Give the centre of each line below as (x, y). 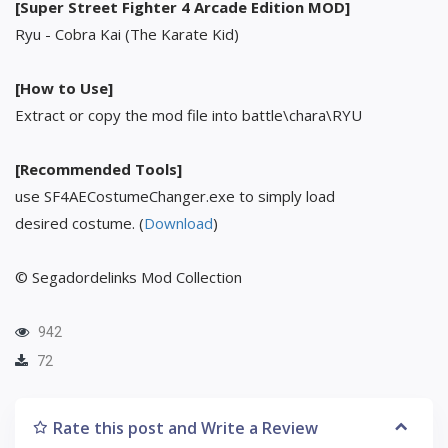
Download (178, 222)
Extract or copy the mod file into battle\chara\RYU (188, 114)
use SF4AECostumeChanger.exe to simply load (175, 195)
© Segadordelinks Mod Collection (128, 276)
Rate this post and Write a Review (185, 427)
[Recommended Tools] (98, 168)
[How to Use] (64, 87)
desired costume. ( (79, 222)
